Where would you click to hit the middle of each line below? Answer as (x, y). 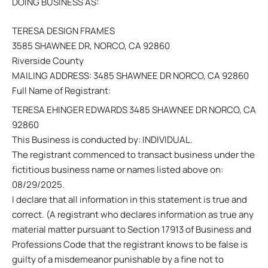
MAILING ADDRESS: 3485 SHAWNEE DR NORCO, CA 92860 (130, 75)
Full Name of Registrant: (61, 90)
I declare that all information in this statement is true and (130, 200)
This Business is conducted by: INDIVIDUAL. (102, 140)
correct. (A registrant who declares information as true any (133, 214)
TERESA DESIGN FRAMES (63, 31)
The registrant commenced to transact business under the (133, 155)
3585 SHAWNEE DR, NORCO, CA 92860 (91, 45)
